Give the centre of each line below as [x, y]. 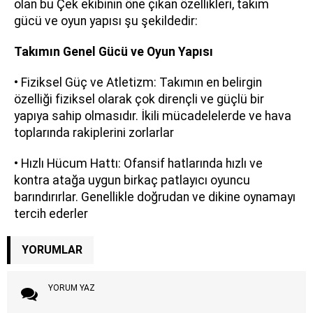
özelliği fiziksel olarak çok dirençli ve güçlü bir [139, 99]
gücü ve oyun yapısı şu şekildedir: [106, 21]
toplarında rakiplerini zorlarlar [94, 132]
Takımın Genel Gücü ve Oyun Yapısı [114, 51]
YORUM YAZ [71, 287]
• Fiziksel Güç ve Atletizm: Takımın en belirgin [138, 82]
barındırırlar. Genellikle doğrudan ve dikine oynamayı [155, 197]
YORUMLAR [52, 249]
